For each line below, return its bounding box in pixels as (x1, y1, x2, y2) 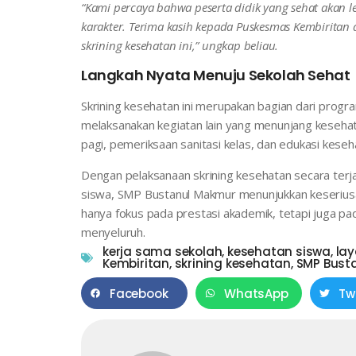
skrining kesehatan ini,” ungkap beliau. (81, 37, 279, 53)
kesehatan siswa (227, 243, 331, 260)
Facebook (110, 284, 168, 302)
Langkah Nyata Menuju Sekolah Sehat (81, 65, 350, 85)
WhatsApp (224, 284, 288, 302)
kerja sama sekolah (103, 243, 222, 260)
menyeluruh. (81, 224, 145, 240)
